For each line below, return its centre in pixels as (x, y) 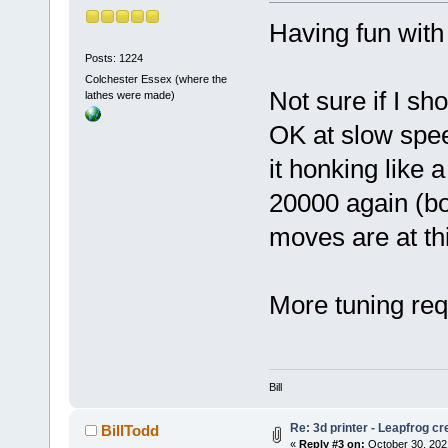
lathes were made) (129, 94)
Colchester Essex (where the (155, 78)
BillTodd (130, 431)
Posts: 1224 (113, 57)
